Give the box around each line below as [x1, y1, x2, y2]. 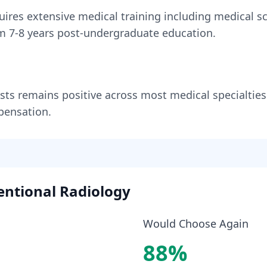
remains [15, 88, 62, 102]
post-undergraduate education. [54, 26, 216, 40]
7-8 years [9, 26, 54, 40]
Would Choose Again [143, 216, 249, 231]
